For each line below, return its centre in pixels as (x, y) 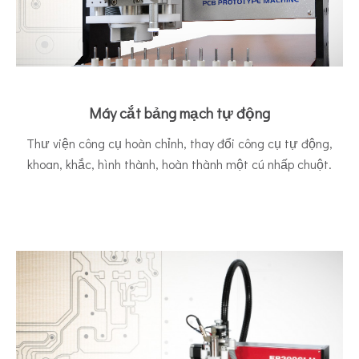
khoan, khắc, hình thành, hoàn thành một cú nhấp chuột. (179, 164)
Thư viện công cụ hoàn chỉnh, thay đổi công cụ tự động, (179, 143)
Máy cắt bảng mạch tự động (179, 113)
